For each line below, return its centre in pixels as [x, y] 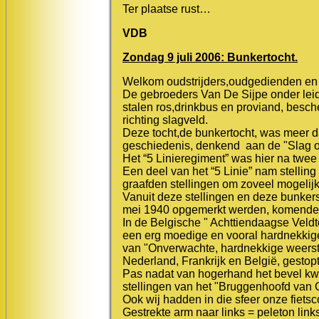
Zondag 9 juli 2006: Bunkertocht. [210, 57]
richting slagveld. [168, 120]
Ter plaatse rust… [167, 9]
